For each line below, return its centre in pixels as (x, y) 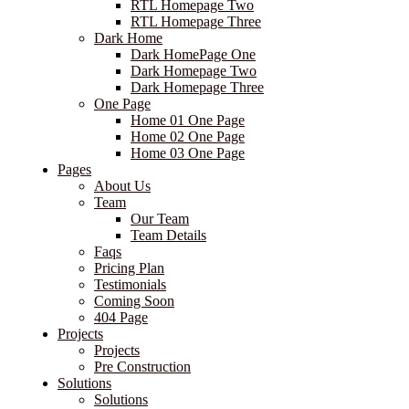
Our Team (160, 219)
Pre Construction (142, 367)
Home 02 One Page (188, 137)
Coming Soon (134, 301)
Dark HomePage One (193, 55)
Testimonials (130, 285)
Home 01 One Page (188, 121)
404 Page (121, 318)
